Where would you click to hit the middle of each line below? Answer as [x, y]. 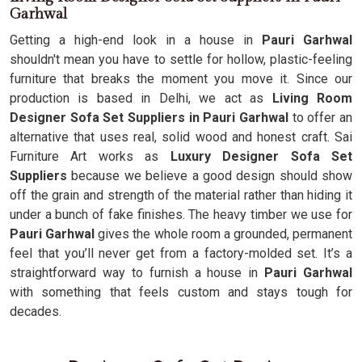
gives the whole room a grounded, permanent [223, 234]
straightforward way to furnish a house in [137, 273]
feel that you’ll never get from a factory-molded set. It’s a [181, 253]
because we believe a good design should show [212, 176]
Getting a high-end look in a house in [136, 40]
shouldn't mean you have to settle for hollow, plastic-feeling [181, 59]
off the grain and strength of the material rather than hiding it [181, 195]
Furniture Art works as [84, 156]
